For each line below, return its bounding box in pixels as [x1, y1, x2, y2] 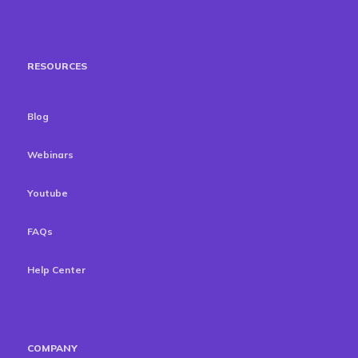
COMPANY [27, 342, 78, 355]
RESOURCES [27, 60, 87, 73]
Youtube [27, 187, 68, 200]
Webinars [27, 149, 74, 161]
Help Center [27, 264, 86, 276]
